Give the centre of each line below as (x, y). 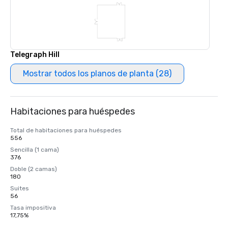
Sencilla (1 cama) (35, 150)
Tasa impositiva (33, 208)
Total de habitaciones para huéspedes (66, 130)
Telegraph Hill (35, 55)
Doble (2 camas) (34, 169)
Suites (20, 188)
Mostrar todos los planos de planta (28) (97, 74)
